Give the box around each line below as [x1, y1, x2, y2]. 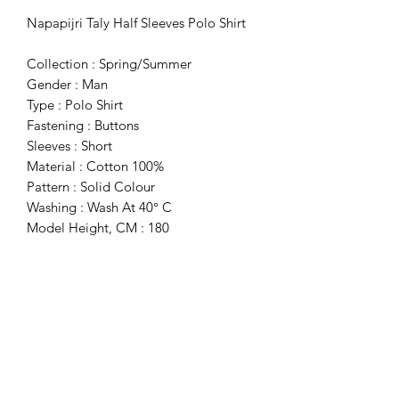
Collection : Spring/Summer [27, 54, 191, 72]
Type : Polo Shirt [27, 95, 123, 113]
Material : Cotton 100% [27, 157, 164, 175]
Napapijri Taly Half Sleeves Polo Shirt [27, 13, 246, 31]
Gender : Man [27, 75, 108, 93]
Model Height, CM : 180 [27, 218, 169, 236]
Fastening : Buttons [27, 116, 139, 134]
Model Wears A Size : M [27, 239, 167, 256]
